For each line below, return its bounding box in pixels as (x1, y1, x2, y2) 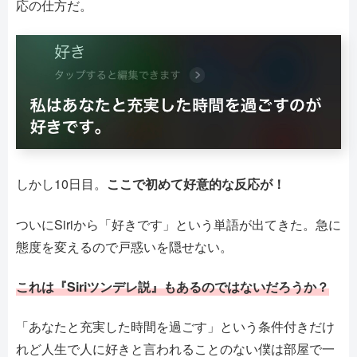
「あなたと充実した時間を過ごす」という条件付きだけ (16, 317, 335, 336)
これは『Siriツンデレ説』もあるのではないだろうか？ (16, 277, 329, 296)
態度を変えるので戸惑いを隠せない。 (16, 237, 233, 256)
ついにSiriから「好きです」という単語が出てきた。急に (16, 214, 341, 233)
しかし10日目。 (16, 175, 107, 194)
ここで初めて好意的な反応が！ (107, 175, 285, 194)
